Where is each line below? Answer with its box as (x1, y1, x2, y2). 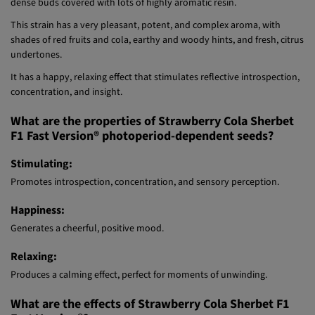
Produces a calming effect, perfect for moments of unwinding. (11, 296, 269, 311)
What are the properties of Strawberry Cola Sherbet (11, 141, 294, 159)
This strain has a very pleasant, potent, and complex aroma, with (11, 46, 281, 60)
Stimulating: (11, 184, 72, 200)
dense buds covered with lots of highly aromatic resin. (11, 23, 238, 38)
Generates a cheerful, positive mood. (11, 250, 164, 264)
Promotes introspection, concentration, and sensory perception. (11, 203, 279, 218)
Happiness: (11, 231, 65, 247)
